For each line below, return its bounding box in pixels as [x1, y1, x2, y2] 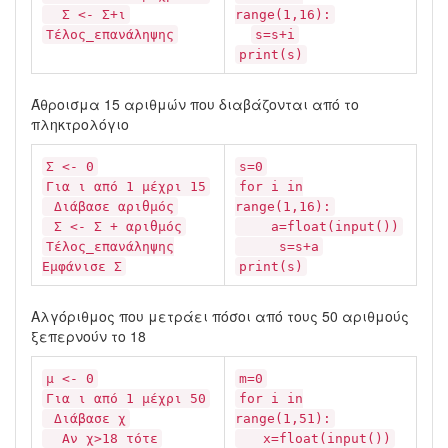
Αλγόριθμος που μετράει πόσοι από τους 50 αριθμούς [31, 306, 409, 326]
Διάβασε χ [46, 411, 126, 426]
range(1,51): [235, 411, 331, 426]
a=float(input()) [239, 219, 399, 234]
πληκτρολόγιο [31, 114, 129, 134]
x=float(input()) [239, 431, 391, 446]
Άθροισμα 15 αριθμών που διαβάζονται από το [31, 94, 359, 114]
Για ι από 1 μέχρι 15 [46, 179, 206, 194]
